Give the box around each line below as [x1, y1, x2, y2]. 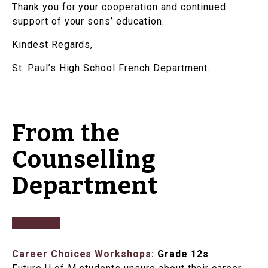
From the [12, 119, 120, 148]
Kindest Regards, [12, 39, 93, 51]
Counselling [12, 145, 156, 175]
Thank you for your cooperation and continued [12, 1, 227, 13]
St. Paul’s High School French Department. [12, 62, 211, 74]
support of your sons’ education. [12, 16, 165, 28]
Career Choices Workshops [12, 248, 152, 260]
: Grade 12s [151, 248, 209, 260]
